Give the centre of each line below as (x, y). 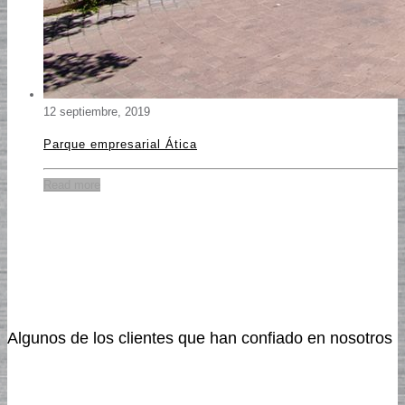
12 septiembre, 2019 (97, 111)
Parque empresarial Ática (120, 145)
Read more (72, 184)
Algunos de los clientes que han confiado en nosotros (200, 338)
